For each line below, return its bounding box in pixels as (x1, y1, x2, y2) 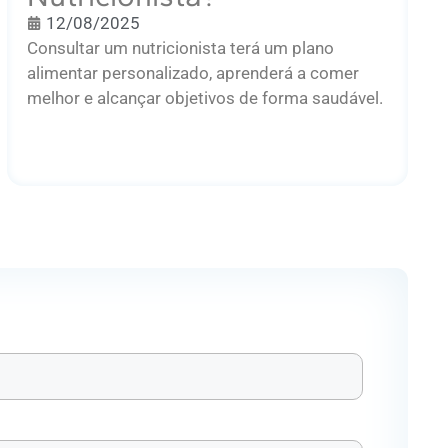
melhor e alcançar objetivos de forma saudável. (26, 87, 383, 108)
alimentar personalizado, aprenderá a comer (26, 62, 359, 83)
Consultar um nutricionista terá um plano (26, 37, 334, 58)
